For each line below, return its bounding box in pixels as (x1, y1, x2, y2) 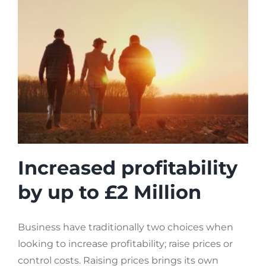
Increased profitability (18, 156, 237, 179)
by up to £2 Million (18, 180, 201, 204)
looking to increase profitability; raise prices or (18, 237, 233, 249)
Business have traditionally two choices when (18, 221, 233, 233)
